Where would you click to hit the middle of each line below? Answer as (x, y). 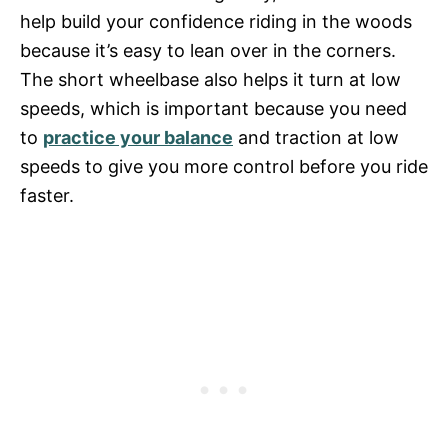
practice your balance (138, 137)
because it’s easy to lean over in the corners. (208, 50)
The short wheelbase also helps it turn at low (210, 79)
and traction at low (316, 137)
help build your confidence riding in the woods (216, 21)
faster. (47, 195)
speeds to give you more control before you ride (224, 166)
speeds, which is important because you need (213, 108)
